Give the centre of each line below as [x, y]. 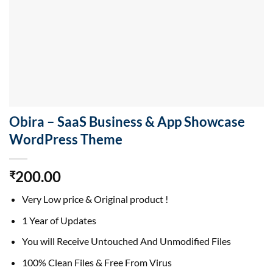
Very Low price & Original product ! [95, 199]
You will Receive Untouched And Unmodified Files [126, 241]
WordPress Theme [66, 140]
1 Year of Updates [59, 220]
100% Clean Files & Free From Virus [97, 262]
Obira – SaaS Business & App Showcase [127, 122]
